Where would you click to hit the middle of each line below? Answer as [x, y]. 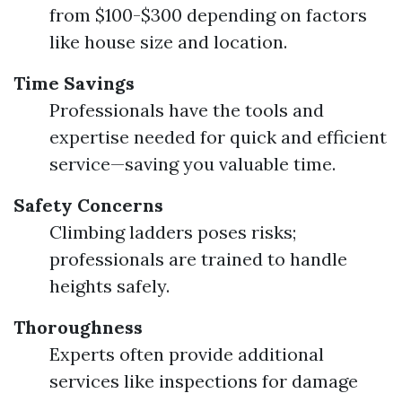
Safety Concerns [88, 205]
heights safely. [109, 286]
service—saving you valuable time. [192, 164]
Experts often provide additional [187, 354]
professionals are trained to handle [198, 259]
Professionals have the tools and [187, 110]
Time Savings [74, 83]
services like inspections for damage [204, 381]
